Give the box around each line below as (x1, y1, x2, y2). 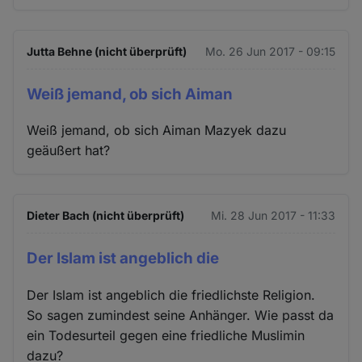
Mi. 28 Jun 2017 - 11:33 (210, 208, 335, 223)
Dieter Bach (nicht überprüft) (27, 208, 185, 223)
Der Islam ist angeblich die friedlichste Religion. (27, 287, 316, 304)
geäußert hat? (27, 142, 111, 159)
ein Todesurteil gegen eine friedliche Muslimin (27, 327, 305, 344)
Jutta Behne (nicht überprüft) (27, 44, 187, 58)
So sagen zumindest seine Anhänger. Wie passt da (27, 307, 335, 324)
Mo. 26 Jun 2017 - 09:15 (204, 44, 335, 58)
